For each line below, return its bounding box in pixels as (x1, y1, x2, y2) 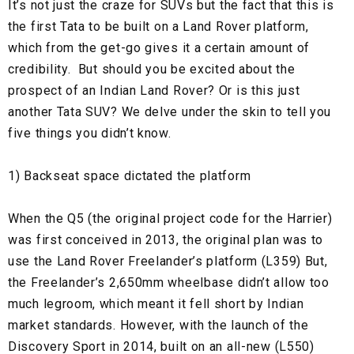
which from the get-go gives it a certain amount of (8, 40, 311, 56)
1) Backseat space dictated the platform (8, 168, 251, 184)
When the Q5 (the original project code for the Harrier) (8, 211, 333, 227)
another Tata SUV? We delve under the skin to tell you (8, 104, 332, 120)
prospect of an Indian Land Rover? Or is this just (8, 83, 300, 99)
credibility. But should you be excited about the (8, 62, 296, 77)
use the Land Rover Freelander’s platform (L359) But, (8, 254, 328, 269)
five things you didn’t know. (8, 126, 171, 141)
